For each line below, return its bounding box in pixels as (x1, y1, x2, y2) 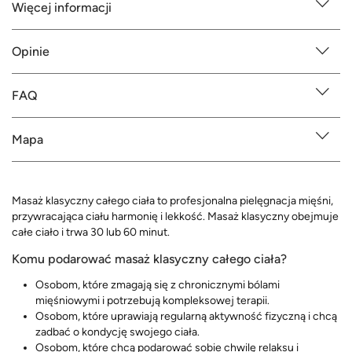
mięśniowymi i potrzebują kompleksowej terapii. (35, 293, 269, 307)
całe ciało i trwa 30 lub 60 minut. (12, 225, 170, 239)
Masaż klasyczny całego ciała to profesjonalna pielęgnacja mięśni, (12, 193, 333, 207)
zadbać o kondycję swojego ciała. (35, 324, 200, 339)
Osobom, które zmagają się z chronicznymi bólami (35, 277, 280, 291)
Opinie (12, 43, 49, 59)
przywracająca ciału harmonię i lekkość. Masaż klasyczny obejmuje (12, 209, 339, 223)
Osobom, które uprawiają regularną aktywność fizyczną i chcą (35, 309, 337, 323)
